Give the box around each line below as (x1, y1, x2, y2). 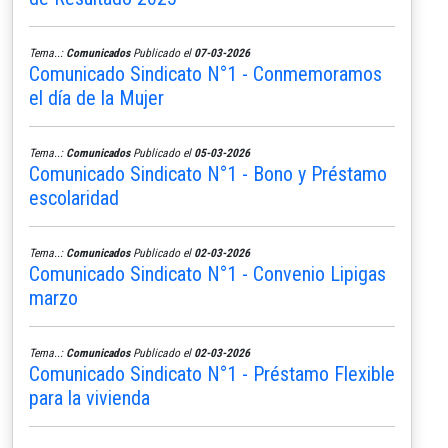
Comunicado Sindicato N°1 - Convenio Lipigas (29, 261, 386, 286)
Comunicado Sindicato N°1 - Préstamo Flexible (29, 361, 395, 386)
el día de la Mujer (29, 85, 164, 110)
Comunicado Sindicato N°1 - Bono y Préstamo (29, 161, 387, 186)
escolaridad (29, 185, 119, 210)
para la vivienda (29, 385, 150, 410)
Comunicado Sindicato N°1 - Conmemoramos (29, 61, 382, 86)
